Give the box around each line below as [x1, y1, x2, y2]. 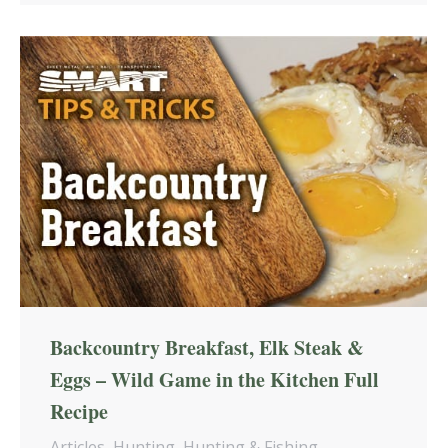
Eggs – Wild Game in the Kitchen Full [50, 365, 379, 395]
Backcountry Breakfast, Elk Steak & [50, 333, 364, 363]
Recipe [50, 397, 108, 427]
